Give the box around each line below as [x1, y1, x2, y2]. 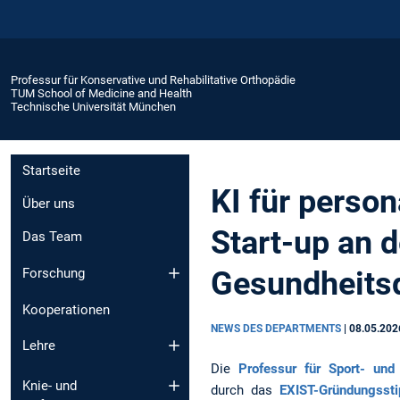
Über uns [22, 196, 75, 212]
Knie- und [22, 377, 77, 394]
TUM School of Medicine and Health [11, 86, 192, 100]
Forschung [22, 264, 85, 281]
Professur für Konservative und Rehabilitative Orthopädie [11, 72, 296, 87]
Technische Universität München [11, 99, 176, 113]
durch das [211, 381, 280, 398]
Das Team [22, 229, 82, 246]
